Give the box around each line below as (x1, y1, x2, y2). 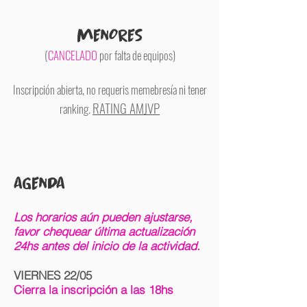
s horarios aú (26, 210, 92, 224)
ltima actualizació (100, 224, 188, 238)
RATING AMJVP (93, 98, 160, 117)
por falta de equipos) (97, 47, 175, 64)
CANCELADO (47, 47, 97, 64)
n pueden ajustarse (92, 210, 189, 224)
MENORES (77, 24, 143, 46)
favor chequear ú (14, 224, 100, 238)
